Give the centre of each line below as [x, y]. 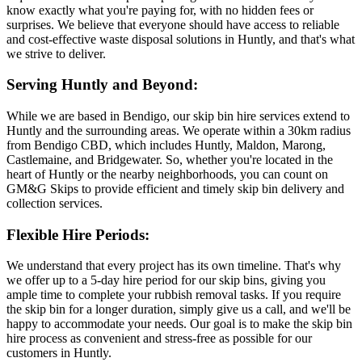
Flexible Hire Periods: [78, 234]
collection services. [55, 204]
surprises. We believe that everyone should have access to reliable [173, 24]
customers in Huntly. [59, 353]
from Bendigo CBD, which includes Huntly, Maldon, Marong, [166, 145]
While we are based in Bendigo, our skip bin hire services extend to [178, 116]
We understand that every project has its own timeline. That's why [174, 266]
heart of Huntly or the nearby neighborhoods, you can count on [167, 175]
